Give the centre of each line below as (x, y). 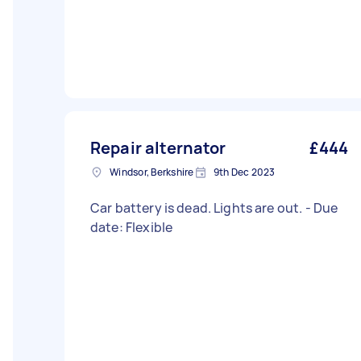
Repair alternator (158, 148)
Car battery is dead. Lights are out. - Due (198, 208)
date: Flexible (132, 227)
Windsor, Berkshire (152, 172)
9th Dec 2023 (244, 172)
